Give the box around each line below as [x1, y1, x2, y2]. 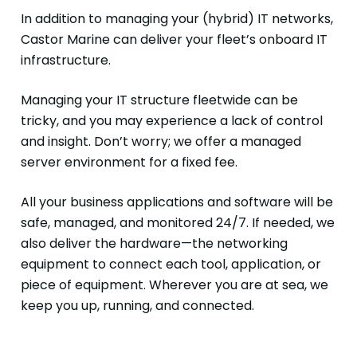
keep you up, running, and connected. [20, 296, 254, 316]
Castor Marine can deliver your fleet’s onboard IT [20, 30, 328, 49]
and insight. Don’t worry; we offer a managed [20, 132, 301, 151]
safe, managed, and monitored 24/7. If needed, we [20, 214, 335, 233]
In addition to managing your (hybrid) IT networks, [20, 10, 333, 29]
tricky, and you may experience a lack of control [20, 112, 323, 131]
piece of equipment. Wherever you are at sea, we [20, 276, 328, 295]
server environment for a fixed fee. [20, 153, 237, 172]
